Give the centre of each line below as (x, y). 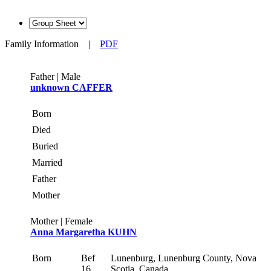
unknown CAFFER (71, 87)
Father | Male (55, 76)
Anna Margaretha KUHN (83, 232)
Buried (46, 146)
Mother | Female (61, 221)
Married (48, 162)
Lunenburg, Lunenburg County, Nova (184, 258)
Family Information (42, 44)
